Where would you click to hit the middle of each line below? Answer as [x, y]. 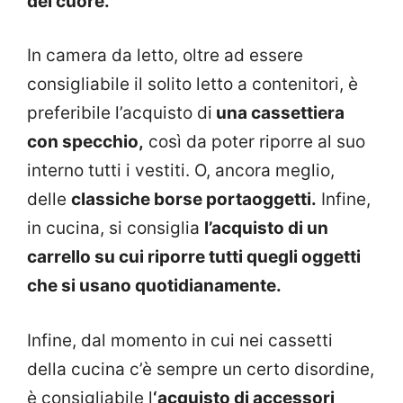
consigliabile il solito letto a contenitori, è [193, 85]
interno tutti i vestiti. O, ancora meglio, [181, 171]
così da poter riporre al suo [255, 142]
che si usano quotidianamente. [156, 286]
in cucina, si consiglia [116, 228]
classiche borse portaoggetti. [194, 200]
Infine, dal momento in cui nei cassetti [180, 340]
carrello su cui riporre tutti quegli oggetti [194, 257]
